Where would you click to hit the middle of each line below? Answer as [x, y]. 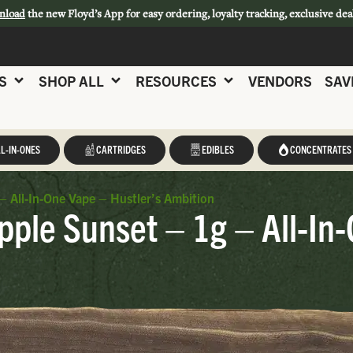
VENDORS [280, 80]
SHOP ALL [71, 80]
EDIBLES [217, 149]
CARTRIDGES [121, 149]
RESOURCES [176, 80]
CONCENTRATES [320, 149]
